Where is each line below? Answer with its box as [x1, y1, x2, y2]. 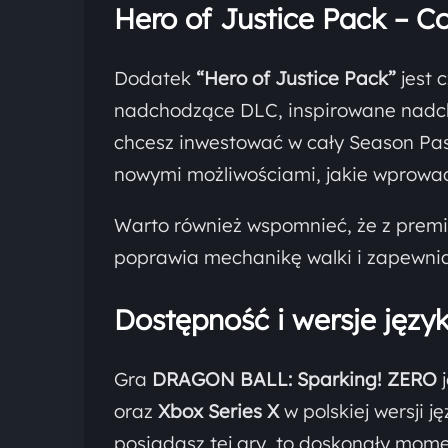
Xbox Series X [158, 398, 279, 423]
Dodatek [114, 65, 196, 90]
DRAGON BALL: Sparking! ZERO [152, 366, 437, 391]
